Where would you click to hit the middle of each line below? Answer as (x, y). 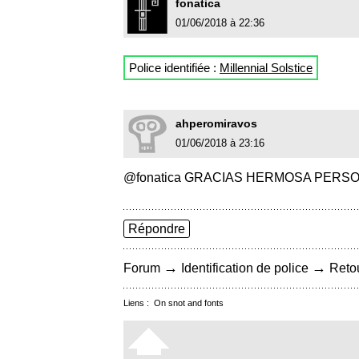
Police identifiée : (174, 68)
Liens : (139, 303)
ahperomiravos (216, 124)
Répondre (157, 229)
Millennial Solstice (266, 68)
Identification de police (245, 268)
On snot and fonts (189, 303)
